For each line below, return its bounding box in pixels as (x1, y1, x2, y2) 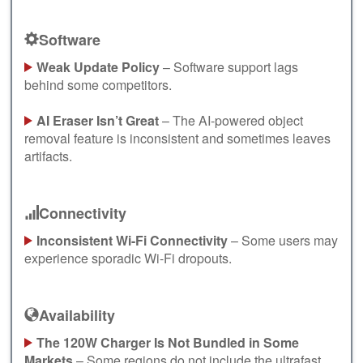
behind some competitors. (24, 75, 172, 94)
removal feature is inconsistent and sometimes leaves (24, 128, 331, 147)
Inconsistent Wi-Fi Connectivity (36, 230, 228, 250)
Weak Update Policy (36, 57, 160, 76)
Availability (39, 304, 115, 326)
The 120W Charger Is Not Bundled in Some (36, 332, 299, 352)
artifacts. (24, 146, 72, 165)
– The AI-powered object (159, 110, 303, 130)
